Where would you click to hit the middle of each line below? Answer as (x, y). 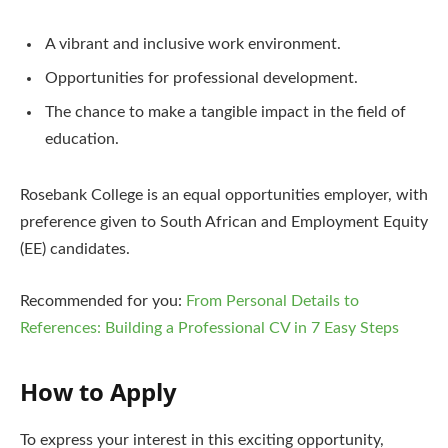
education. (82, 139)
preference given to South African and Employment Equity (224, 222)
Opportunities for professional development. (201, 78)
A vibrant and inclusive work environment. (193, 44)
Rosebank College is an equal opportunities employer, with (224, 195)
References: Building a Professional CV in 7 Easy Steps (209, 327)
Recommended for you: (103, 300)
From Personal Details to (272, 300)
